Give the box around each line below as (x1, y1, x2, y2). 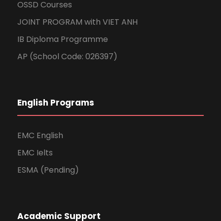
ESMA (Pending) (17, 164, 79, 176)
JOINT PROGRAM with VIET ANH (17, 16, 138, 28)
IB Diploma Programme (17, 33, 108, 45)
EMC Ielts (17, 147, 53, 158)
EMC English (17, 129, 63, 141)
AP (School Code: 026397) (17, 50, 117, 62)
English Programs (17, 96, 94, 109)
